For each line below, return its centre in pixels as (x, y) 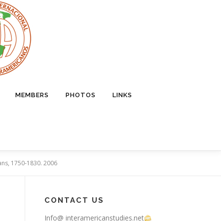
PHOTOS (81, 95)
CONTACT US (74, 200)
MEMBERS (32, 95)
